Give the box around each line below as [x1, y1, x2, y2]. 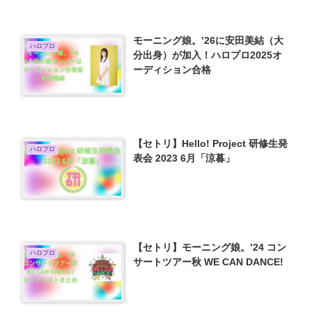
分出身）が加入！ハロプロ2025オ [133, 49, 283, 61]
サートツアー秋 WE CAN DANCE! [133, 256, 284, 267]
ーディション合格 [133, 63, 212, 75]
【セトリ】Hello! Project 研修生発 [133, 138, 288, 150]
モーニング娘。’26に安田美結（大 [133, 34, 284, 46]
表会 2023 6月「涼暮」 [133, 153, 235, 164]
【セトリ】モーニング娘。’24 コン [133, 241, 287, 253]
